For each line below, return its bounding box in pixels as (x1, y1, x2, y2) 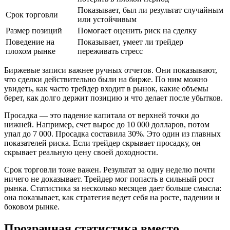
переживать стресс (78, 46, 143, 55)
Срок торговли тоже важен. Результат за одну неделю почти (4, 165, 215, 174)
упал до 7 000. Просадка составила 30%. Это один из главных (4, 129, 221, 138)
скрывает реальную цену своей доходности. (4, 147, 158, 157)
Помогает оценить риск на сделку (78, 26, 197, 35)
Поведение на (6, 37, 54, 46)
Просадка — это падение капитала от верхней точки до (4, 110, 199, 120)
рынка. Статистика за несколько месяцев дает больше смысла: (4, 183, 221, 193)
